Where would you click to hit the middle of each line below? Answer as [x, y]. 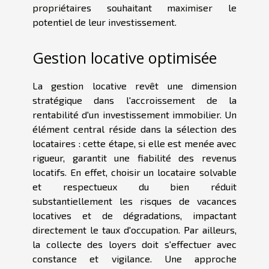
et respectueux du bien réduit [134, 186]
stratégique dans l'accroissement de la [134, 100]
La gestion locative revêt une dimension [134, 85]
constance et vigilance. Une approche [134, 258]
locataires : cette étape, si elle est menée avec [134, 143]
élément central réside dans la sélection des [134, 128]
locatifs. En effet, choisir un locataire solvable [134, 172]
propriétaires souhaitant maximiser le [134, 8]
